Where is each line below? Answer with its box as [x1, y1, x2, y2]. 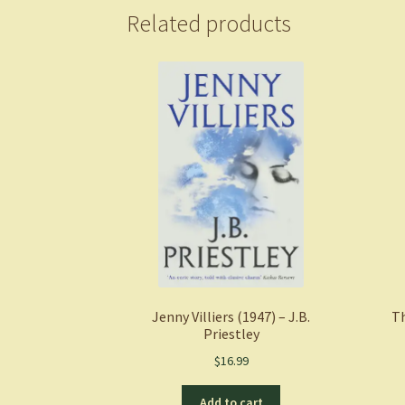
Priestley [202, 324, 259, 343]
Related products [127, 9, 292, 39]
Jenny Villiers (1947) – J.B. [152, 306, 311, 325]
